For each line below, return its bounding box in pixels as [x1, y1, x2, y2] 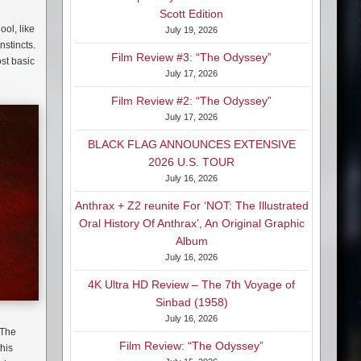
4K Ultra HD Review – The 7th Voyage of [88, 278, 295, 292]
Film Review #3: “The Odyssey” [111, 51, 272, 64]
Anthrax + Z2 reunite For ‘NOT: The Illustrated [74, 199, 309, 213]
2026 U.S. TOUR [148, 156, 234, 169]
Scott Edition [160, 7, 223, 21]
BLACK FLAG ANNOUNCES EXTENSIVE [87, 138, 296, 151]
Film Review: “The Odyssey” [119, 339, 263, 353]
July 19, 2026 [165, 25, 218, 35]
